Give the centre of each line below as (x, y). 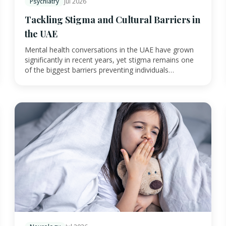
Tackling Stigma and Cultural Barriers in (112, 19)
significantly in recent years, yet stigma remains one (109, 60)
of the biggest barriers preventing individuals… (99, 70)
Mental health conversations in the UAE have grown (109, 49)
